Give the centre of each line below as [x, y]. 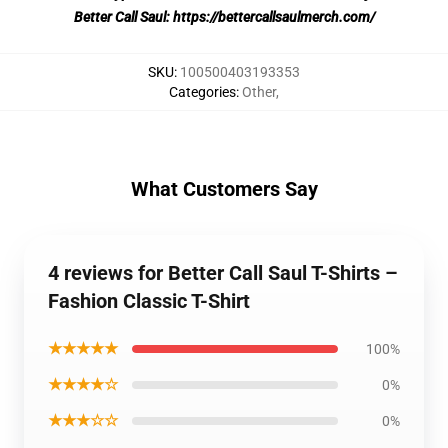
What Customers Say [224, 189]
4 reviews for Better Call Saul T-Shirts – [223, 273]
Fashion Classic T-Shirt [149, 301]
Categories [202, 92]
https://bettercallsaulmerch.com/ [273, 17]
